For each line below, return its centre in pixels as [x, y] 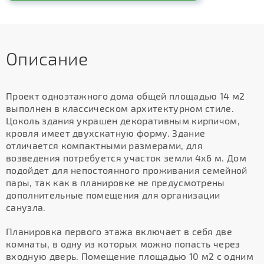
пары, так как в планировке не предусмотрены [115, 182]
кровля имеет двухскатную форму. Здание [106, 133]
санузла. [26, 207]
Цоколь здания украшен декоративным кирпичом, [123, 121]
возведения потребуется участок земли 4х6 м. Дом [126, 158]
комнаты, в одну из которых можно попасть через [123, 244]
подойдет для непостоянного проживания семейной [127, 170]
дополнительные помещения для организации [113, 195]
